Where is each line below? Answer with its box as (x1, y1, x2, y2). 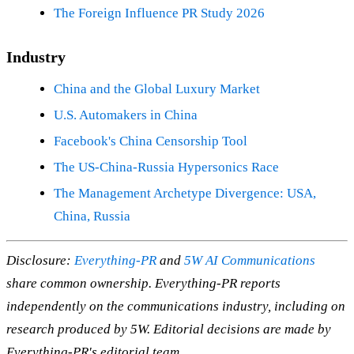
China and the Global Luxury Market (54, 81, 260, 97)
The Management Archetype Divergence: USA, (54, 186, 316, 201)
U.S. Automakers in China (54, 107, 198, 123)
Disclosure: (6, 252, 74, 268)
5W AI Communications (184, 252, 315, 268)
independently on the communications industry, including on (6, 298, 345, 314)
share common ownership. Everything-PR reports (6, 275, 281, 291)
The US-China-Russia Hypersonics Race (54, 160, 279, 175)
